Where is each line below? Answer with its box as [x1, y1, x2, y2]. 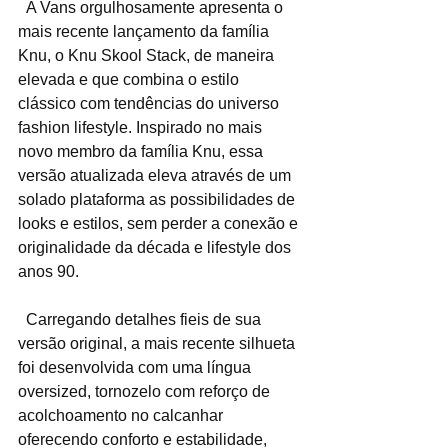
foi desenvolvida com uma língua [18, 359, 255, 377]
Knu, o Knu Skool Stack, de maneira [18, 47, 278, 65]
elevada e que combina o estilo [18, 71, 243, 89]
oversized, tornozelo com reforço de [18, 383, 274, 401]
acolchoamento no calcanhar [18, 407, 227, 425]
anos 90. [18, 263, 83, 281]
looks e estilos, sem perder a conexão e [18, 215, 302, 233]
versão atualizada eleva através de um [18, 167, 295, 185]
